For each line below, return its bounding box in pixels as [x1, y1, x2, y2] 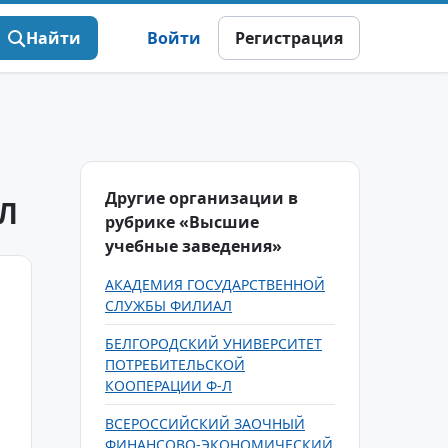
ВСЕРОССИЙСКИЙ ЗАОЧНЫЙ [105, 414, 305, 433]
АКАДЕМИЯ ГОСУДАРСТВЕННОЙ [105, 275, 325, 294]
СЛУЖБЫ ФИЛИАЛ [105, 296, 232, 315]
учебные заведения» [105, 235, 282, 257]
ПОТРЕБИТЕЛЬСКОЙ [105, 355, 245, 374]
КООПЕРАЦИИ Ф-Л [105, 376, 232, 395]
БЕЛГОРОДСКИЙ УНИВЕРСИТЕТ [105, 334, 322, 353]
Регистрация [235, 27, 343, 49]
